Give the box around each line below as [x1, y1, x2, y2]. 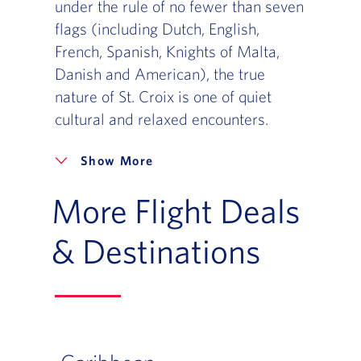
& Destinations [51, 231, 260, 271]
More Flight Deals [51, 191, 300, 230]
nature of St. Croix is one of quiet [54, 87, 272, 106]
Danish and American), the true [54, 64, 265, 84]
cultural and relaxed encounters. [54, 110, 268, 129]
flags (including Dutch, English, [54, 19, 259, 39]
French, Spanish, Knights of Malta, [54, 42, 280, 61]
